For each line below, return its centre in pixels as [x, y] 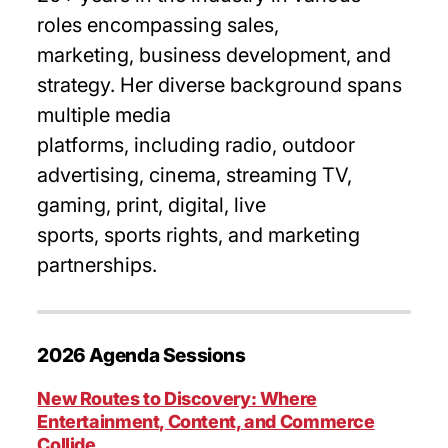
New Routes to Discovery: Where [177, 398]
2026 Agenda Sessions [141, 355]
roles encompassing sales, [158, 25]
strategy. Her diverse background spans [220, 85]
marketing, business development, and [214, 55]
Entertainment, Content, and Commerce [206, 421]
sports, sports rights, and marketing [199, 235]
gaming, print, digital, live [152, 205]
